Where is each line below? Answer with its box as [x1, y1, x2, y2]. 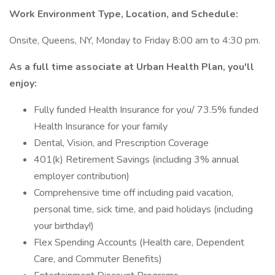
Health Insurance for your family [34, 120, 168, 133]
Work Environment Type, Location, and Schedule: [9, 7, 238, 21]
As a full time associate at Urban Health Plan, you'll [9, 60, 254, 74]
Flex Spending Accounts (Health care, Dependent [34, 236, 244, 249]
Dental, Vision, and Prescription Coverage [34, 136, 209, 150]
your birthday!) [34, 219, 94, 233]
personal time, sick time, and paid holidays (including [34, 203, 253, 216]
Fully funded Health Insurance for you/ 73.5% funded [34, 103, 258, 117]
